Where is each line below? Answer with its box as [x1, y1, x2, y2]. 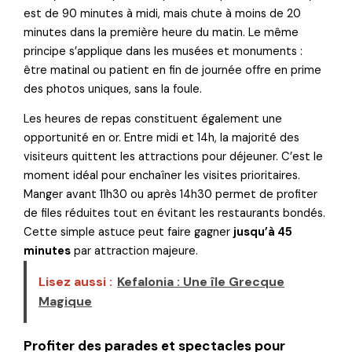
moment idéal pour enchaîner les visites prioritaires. [24, 168, 301, 184]
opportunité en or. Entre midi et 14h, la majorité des [24, 130, 300, 146]
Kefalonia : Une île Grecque [117, 273, 285, 290]
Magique [38, 292, 93, 310]
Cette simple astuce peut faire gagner [24, 225, 234, 240]
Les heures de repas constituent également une [24, 112, 283, 127]
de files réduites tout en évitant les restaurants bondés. [24, 206, 326, 222]
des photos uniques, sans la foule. [24, 81, 203, 97]
